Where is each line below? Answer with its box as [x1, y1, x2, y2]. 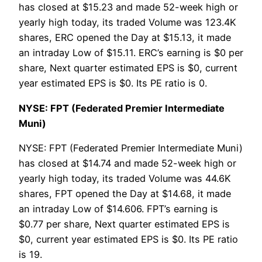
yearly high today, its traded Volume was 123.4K [19, 16, 236, 29]
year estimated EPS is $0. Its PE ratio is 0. [19, 77, 207, 89]
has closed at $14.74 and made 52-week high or [19, 157, 236, 169]
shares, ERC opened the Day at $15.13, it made [19, 32, 231, 44]
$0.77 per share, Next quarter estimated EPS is [19, 218, 230, 230]
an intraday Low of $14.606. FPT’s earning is [19, 202, 218, 215]
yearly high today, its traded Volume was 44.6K [19, 172, 231, 184]
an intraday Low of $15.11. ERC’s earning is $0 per [19, 47, 243, 59]
